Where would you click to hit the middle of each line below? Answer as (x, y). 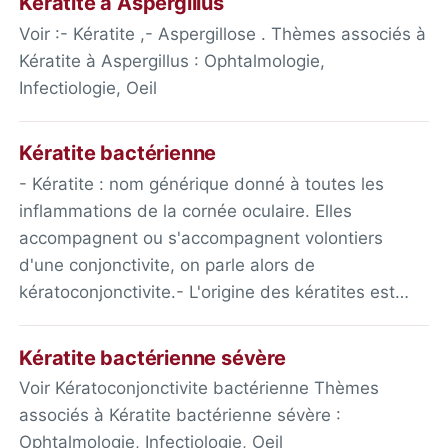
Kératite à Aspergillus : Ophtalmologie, (172, 61)
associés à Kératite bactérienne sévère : (180, 415)
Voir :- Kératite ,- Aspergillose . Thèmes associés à (223, 34)
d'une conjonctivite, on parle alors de (167, 265)
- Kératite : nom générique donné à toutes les (202, 184)
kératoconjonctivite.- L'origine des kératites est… (214, 292)
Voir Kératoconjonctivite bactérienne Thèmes (199, 388)
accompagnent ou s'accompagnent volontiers (201, 238)
